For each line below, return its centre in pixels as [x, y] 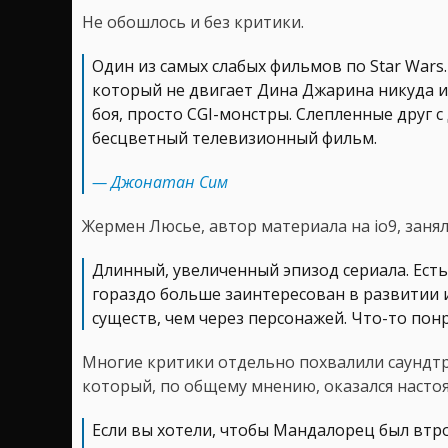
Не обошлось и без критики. [193, 21]
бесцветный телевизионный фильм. [234, 137]
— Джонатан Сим [160, 181]
